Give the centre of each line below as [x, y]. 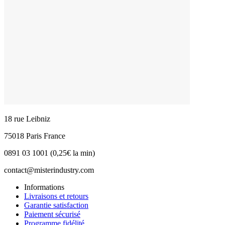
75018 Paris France [35, 136]
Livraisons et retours [56, 196]
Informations [44, 187]
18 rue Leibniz [27, 119]
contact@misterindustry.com [49, 170]
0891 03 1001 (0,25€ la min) [49, 153]
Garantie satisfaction [56, 205]
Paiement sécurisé [52, 214]
